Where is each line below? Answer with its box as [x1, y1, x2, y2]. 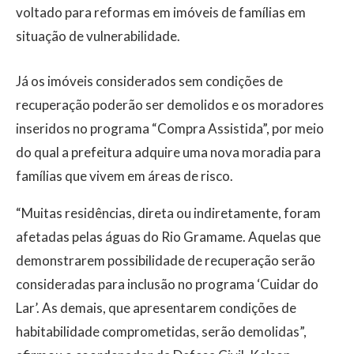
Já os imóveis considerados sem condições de [16, 72, 283, 89]
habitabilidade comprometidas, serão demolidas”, [16, 322, 307, 340]
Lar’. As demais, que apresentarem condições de [16, 299, 296, 316]
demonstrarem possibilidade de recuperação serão [16, 251, 315, 269]
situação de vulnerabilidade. [16, 27, 180, 44]
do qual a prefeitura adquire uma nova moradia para [16, 143, 321, 160]
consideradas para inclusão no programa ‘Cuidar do [16, 275, 318, 292]
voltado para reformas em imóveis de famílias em [16, 3, 306, 21]
